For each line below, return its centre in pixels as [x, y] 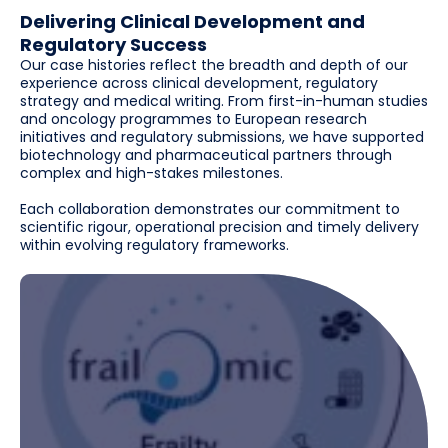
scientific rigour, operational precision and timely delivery [219, 226]
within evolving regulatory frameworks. [154, 244]
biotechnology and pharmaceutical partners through [206, 154]
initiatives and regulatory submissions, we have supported [222, 136]
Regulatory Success [113, 44]
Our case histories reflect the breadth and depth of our [214, 64]
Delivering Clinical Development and [192, 21]
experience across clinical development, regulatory [199, 82]
